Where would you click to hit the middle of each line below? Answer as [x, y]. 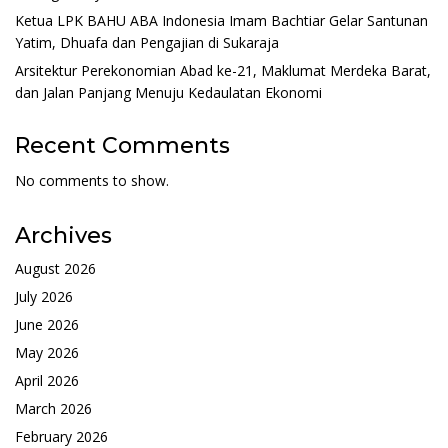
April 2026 [47, 380]
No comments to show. [92, 180]
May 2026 [47, 352]
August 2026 [55, 268]
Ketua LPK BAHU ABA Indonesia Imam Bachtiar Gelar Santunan [221, 20]
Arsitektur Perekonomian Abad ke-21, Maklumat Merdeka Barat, [223, 70]
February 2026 [61, 436]
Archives [63, 235]
